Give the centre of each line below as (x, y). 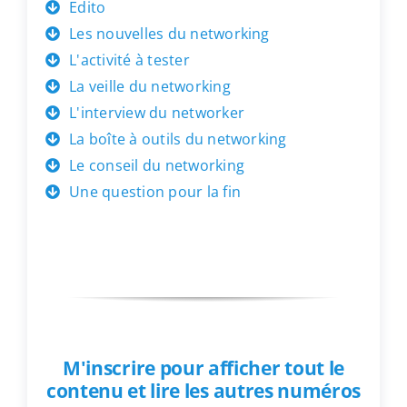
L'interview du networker (157, 112)
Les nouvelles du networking (169, 33)
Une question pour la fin (155, 191)
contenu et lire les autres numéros (203, 390)
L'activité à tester (129, 60)
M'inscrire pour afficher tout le (203, 367)
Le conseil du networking (157, 165)
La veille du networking (150, 86)
